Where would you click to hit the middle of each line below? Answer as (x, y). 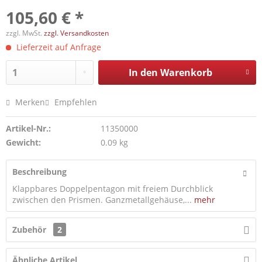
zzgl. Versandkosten (76, 33)
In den (143, 73)
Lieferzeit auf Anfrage (58, 47)
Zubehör (30, 230)
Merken (30, 102)
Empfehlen (75, 102)
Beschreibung (39, 172)
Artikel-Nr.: (28, 128)
